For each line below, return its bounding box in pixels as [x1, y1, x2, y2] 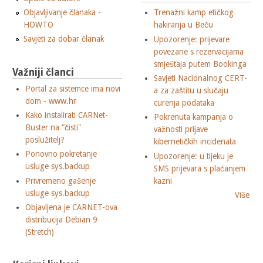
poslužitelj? [25, 135, 65, 145]
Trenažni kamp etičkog [154, 8, 234, 18]
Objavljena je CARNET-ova [25, 203, 118, 213]
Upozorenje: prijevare [154, 34, 230, 44]
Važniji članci [12, 66, 74, 78]
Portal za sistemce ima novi [25, 83, 121, 93]
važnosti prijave [154, 124, 208, 134]
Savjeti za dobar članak [23, 33, 104, 43]
